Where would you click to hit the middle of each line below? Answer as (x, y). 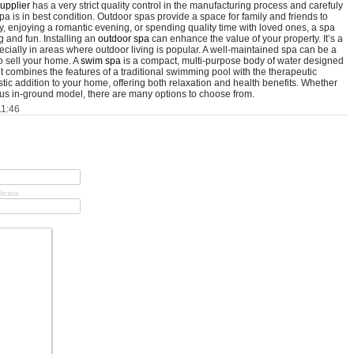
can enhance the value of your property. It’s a (246, 39)
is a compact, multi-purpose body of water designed (232, 61)
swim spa (101, 61)
